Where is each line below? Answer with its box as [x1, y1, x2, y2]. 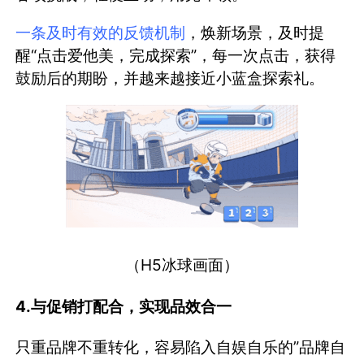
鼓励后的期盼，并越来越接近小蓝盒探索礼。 [15, 68, 325, 89]
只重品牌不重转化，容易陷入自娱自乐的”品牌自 [15, 336, 346, 357]
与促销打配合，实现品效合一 [31, 296, 232, 316]
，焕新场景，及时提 [185, 23, 325, 43]
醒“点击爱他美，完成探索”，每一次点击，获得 [15, 45, 336, 66]
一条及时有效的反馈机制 [15, 23, 186, 43]
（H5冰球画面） [125, 255, 239, 275]
